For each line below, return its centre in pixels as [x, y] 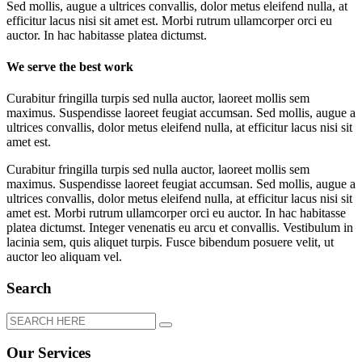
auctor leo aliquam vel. [64, 257]
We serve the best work [70, 67]
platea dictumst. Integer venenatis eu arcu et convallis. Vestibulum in [180, 228]
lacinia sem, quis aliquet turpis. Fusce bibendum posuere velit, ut [170, 242]
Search [29, 288]
